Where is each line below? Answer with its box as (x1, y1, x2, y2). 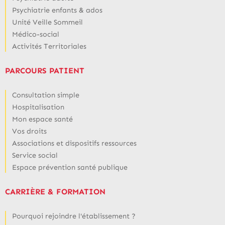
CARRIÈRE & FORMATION (5, 186, 105, 196)
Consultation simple (12, 90, 79, 99)
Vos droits (12, 126, 47, 136)
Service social (12, 150, 58, 160)
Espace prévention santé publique (12, 162, 128, 172)
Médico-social (12, 29, 59, 39)
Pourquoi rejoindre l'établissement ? (12, 211, 136, 220)
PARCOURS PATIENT (5, 65, 84, 75)
